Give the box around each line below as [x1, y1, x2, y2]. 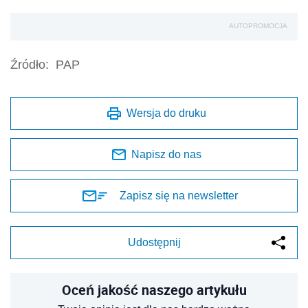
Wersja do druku [126, 107, 206, 120]
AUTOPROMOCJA [229, 22, 287, 30]
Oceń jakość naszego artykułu [61, 280, 247, 300]
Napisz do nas [131, 148, 201, 161]
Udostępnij [127, 236, 181, 249]
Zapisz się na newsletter [120, 190, 238, 202]
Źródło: [10, 58, 49, 72]
